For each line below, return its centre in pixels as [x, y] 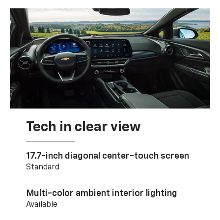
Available [42, 205]
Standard [43, 168]
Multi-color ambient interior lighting [102, 194]
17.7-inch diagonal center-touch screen [109, 156]
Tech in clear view [84, 127]
